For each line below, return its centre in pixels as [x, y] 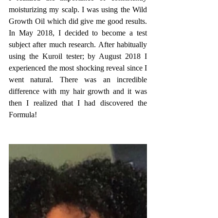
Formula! [23, 115]
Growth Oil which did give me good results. [78, 21]
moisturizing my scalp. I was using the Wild [78, 10]
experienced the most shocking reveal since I [78, 68]
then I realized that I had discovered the [78, 103]
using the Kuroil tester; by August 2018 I [78, 56]
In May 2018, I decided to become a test [78, 33]
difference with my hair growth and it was [78, 91]
